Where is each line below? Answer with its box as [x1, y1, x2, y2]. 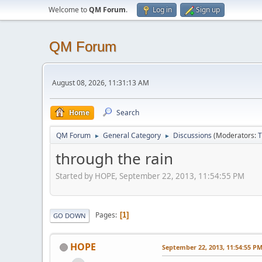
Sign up [196, 5, 220, 15]
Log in [153, 5, 172, 15]
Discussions [173, 130, 212, 140]
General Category [103, 130, 161, 140]
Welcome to [49, 5, 89, 15]
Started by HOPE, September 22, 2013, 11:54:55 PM [56, 170, 244, 181]
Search [116, 108, 139, 118]
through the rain [56, 148, 173, 169]
